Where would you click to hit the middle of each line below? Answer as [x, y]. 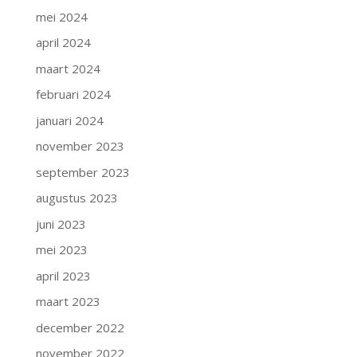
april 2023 [63, 275]
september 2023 [82, 172]
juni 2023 [61, 224]
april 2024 [63, 42]
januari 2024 [69, 120]
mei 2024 [61, 16]
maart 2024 [68, 68]
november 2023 [80, 146]
